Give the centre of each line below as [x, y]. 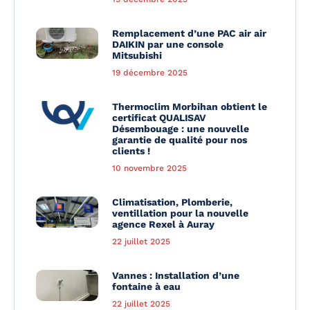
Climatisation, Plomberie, [172, 202]
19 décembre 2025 [150, 72]
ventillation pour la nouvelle [180, 213]
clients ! [131, 151]
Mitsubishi [137, 55]
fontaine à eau [146, 286]
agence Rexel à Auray [163, 224]
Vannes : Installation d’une [176, 275]
